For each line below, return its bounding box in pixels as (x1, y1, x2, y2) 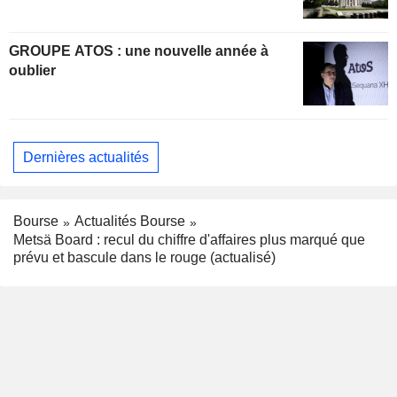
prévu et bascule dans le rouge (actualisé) (13, 250, 276, 266)
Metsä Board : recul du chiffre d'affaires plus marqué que (13, 232, 365, 248)
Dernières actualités (23, 149, 149, 165)
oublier (9, 63, 56, 79)
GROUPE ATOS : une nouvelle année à (9, 43, 125, 59)
